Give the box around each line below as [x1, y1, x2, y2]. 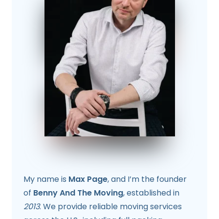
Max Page [68, 173, 108, 185]
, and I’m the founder [108, 173, 187, 185]
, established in [123, 187, 179, 198]
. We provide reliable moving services [40, 200, 182, 212]
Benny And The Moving [33, 187, 123, 198]
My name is [23, 173, 68, 185]
